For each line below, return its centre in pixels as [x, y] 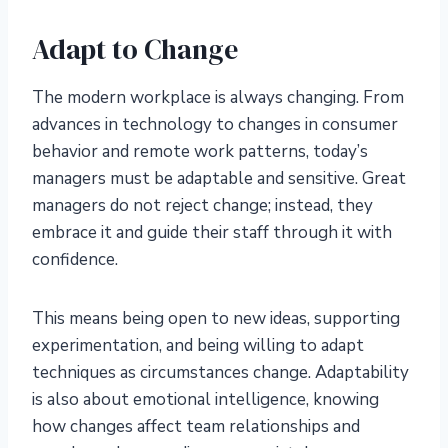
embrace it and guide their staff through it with [212, 233]
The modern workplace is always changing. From [218, 98]
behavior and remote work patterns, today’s [200, 152]
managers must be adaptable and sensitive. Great [219, 179]
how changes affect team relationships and [196, 427]
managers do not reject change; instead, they [202, 206]
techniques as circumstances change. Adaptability [220, 373]
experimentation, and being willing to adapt [198, 346]
